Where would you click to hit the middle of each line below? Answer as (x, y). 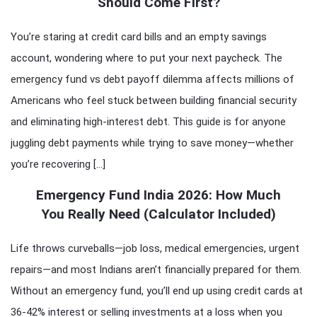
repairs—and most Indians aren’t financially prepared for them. (156, 269)
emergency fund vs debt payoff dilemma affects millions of (152, 79)
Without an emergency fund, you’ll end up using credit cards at (157, 290)
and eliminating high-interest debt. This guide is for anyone (148, 121)
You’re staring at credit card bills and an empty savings (139, 36)
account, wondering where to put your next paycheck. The (146, 58)
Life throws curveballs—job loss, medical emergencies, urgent (155, 248)
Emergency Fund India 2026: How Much (158, 195)
